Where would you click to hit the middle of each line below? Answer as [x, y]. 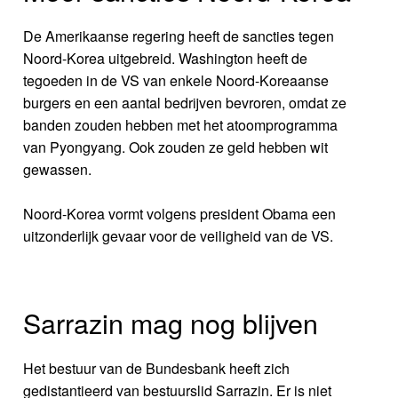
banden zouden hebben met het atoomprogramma [181, 125]
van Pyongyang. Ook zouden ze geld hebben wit [176, 147]
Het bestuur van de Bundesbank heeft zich [157, 368]
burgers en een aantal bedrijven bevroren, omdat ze [185, 103]
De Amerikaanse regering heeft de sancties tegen [179, 36]
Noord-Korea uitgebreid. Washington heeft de [166, 59]
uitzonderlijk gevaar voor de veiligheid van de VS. [179, 236]
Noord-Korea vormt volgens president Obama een [180, 214]
